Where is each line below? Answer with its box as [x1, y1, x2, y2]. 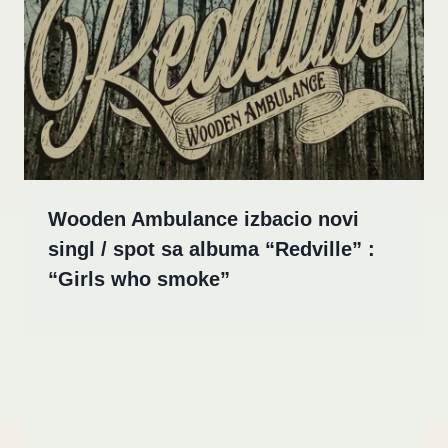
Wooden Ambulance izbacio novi [48, 208, 359, 231]
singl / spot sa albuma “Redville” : [48, 238, 375, 261]
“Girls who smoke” [48, 268, 230, 291]
